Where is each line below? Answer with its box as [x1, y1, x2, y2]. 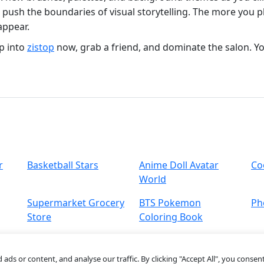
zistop [27, 41, 54, 54]
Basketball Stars [27, 159, 98, 172]
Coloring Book [139, 210, 203, 224]
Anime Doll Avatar [139, 159, 219, 172]
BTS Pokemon [139, 196, 201, 210]
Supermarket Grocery [27, 196, 124, 210]
